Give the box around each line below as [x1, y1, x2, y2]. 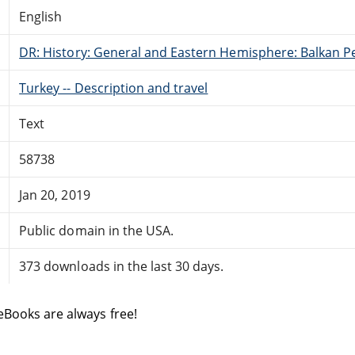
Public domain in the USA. [19, 221, 174, 239]
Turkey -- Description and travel [19, 78, 208, 97]
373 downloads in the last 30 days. [19, 257, 224, 275]
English [19, 7, 63, 25]
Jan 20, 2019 [19, 185, 90, 204]
